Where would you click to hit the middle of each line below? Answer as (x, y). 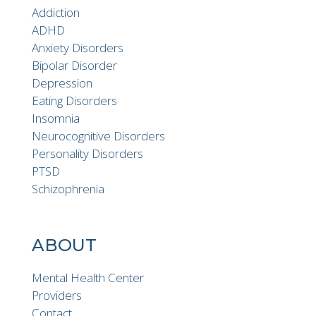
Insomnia (56, 118)
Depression (62, 83)
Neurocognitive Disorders (98, 135)
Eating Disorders (74, 100)
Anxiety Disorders (78, 47)
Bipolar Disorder (74, 65)
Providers (57, 295)
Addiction (56, 12)
